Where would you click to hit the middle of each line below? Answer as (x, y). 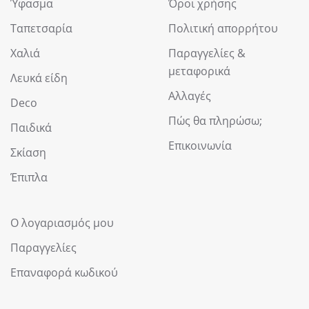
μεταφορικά (199, 71)
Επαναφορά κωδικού (64, 273)
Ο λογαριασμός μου (62, 223)
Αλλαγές (190, 96)
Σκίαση (28, 153)
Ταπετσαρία (41, 29)
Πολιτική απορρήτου (223, 29)
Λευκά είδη (39, 78)
